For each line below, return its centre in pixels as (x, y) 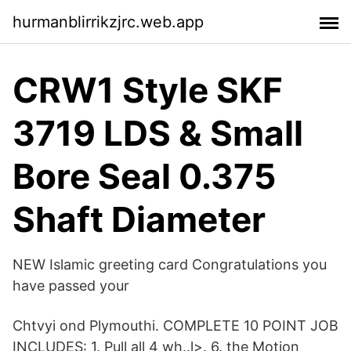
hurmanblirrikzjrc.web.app (108, 22)
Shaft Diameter (139, 219)
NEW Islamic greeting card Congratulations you (170, 264)
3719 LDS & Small (158, 133)
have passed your (71, 286)
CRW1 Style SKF (148, 90)
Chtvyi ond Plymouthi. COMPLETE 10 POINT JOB (175, 326)
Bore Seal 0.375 (144, 176)
